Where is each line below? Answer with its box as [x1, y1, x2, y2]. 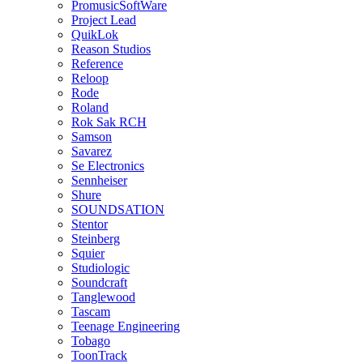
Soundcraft [71, 275, 127, 289]
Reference [71, 56, 123, 70]
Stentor [71, 216, 108, 231]
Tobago [71, 333, 110, 348]
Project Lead [71, 12, 136, 27]
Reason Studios [71, 41, 151, 56]
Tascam [71, 304, 110, 318]
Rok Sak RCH [71, 114, 147, 129]
